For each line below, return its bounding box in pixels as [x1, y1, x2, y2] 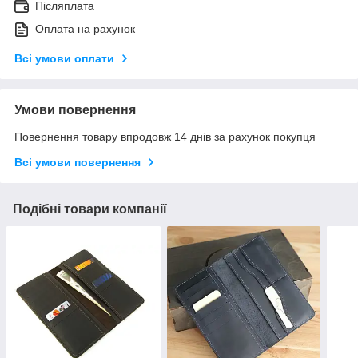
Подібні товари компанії [13, 202, 167, 217]
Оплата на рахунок [35, 22, 135, 36]
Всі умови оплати [14, 52, 114, 66]
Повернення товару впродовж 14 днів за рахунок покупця [14, 130, 316, 144]
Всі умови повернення [14, 156, 141, 169]
